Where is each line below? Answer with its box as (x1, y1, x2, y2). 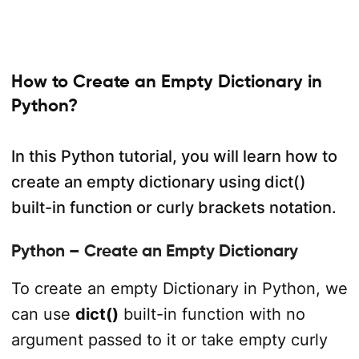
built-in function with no (118, 305, 305, 324)
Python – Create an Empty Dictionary (10, 241, 298, 260)
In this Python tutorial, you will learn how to (10, 147, 337, 166)
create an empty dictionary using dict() (10, 172, 306, 192)
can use (10, 305, 75, 324)
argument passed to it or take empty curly (10, 330, 328, 349)
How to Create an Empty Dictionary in (10, 71, 322, 91)
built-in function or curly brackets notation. (10, 198, 337, 217)
